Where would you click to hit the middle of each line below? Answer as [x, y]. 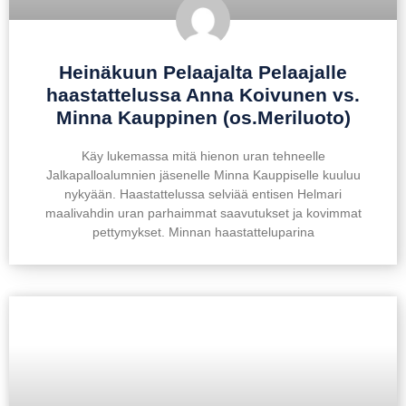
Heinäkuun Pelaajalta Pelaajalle [203, 72]
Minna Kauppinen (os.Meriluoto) [203, 117]
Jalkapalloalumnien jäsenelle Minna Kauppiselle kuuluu [203, 175]
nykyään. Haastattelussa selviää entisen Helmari [203, 194]
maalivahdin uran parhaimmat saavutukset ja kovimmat [203, 213]
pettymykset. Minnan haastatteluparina [203, 232]
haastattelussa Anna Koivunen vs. [203, 95]
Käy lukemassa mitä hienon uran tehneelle [203, 156]
